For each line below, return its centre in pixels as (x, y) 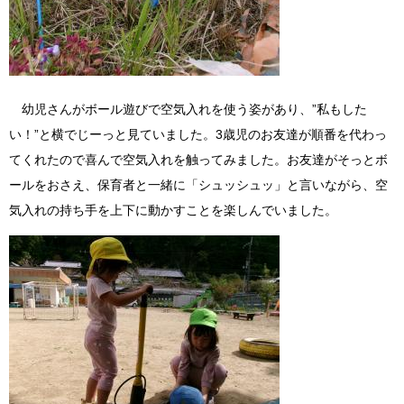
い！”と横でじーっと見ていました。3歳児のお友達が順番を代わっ (198, 135)
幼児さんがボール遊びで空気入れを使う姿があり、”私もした (188, 110)
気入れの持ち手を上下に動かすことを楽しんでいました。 (173, 211)
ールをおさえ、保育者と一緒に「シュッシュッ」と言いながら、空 (198, 185)
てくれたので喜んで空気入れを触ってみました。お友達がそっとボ (198, 160)
